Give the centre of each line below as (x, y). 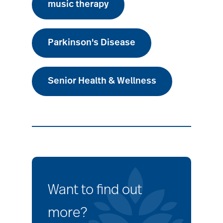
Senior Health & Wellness (102, 81)
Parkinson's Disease (92, 43)
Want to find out (95, 190)
